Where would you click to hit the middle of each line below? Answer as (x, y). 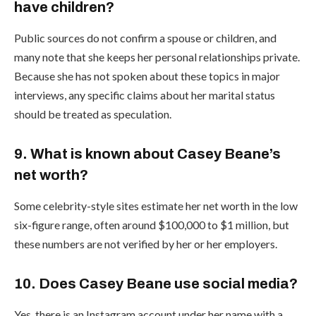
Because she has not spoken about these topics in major (147, 75)
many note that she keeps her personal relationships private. (157, 56)
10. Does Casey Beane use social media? (156, 283)
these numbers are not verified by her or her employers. (146, 243)
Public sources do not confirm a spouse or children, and (145, 37)
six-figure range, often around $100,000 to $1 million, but (152, 224)
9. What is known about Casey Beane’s (147, 153)
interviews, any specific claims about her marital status (145, 95)
